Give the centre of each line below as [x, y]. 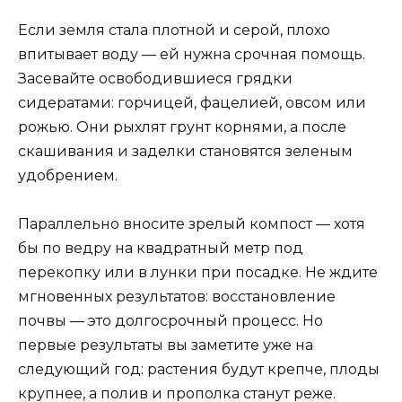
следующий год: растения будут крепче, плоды [199, 369]
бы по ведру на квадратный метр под [161, 248]
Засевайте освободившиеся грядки [155, 78]
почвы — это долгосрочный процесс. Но [170, 320]
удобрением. [68, 175]
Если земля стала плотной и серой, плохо [174, 30]
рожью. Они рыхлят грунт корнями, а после [182, 127]
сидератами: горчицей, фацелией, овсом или [192, 102]
